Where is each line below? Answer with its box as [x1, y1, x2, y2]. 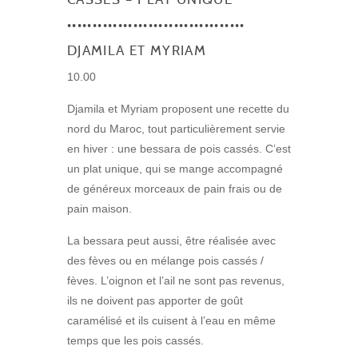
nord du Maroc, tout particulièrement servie [67, 122, 285, 136]
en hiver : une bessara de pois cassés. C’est [67, 142, 291, 156]
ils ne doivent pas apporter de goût [67, 294, 243, 308]
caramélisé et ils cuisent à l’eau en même [67, 314, 276, 328]
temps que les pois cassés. [67, 334, 204, 348]
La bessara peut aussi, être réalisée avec [67, 234, 276, 248]
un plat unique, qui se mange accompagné [67, 162, 283, 176]
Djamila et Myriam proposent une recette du [67, 102, 289, 116]
